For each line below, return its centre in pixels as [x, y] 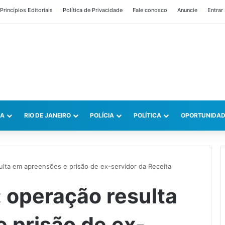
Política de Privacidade [93, 10]
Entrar [215, 10]
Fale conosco [150, 10]
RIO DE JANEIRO [47, 116]
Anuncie [187, 10]
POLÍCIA [102, 116]
